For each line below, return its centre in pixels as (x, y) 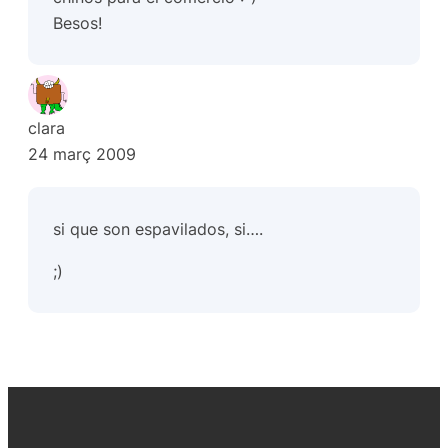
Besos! (78, 23)
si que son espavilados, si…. (158, 228)
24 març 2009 (82, 154)
